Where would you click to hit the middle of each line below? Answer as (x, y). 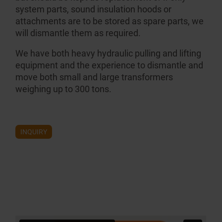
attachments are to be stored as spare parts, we (110, 21)
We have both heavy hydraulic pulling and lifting (109, 54)
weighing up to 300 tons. (64, 89)
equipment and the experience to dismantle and (110, 65)
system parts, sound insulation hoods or (94, 9)
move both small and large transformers (94, 77)
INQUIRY (34, 132)
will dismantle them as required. (78, 33)
